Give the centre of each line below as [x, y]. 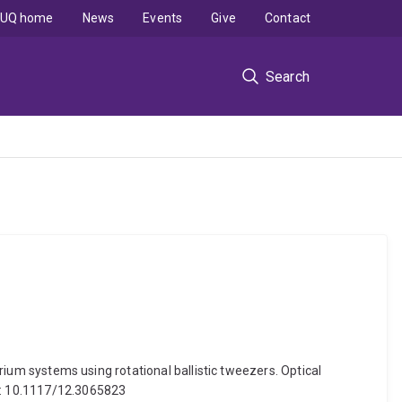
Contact [287, 18]
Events [163, 18]
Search [287, 76]
